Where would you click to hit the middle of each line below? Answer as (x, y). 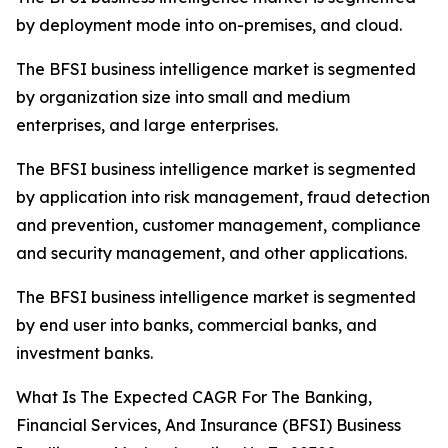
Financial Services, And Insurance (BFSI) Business (208, 425)
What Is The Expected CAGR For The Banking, (194, 397)
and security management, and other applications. (211, 253)
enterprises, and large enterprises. (147, 125)
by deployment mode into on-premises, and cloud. (209, 25)
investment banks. (84, 353)
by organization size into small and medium (183, 97)
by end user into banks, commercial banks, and (196, 325)
